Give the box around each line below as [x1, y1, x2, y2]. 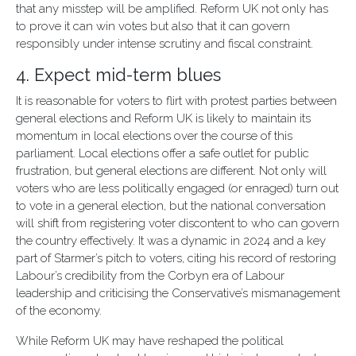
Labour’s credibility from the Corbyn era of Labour [16, 269, 284, 283]
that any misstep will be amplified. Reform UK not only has [16, 2, 328, 16]
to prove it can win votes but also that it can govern [16, 19, 290, 33]
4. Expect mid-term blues [16, 65, 221, 85]
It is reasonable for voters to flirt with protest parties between [16, 94, 337, 108]
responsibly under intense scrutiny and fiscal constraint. [16, 37, 313, 51]
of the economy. [16, 304, 102, 318]
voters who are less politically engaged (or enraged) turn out [16, 181, 339, 195]
